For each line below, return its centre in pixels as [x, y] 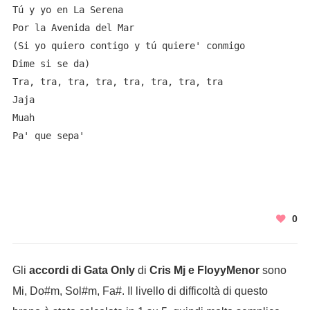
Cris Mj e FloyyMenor [204, 270]
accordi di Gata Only [82, 270]
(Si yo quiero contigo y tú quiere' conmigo [128, 46]
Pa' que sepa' [48, 136]
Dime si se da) [51, 64]
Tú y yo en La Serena [67, 10]
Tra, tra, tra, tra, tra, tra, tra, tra [117, 82]
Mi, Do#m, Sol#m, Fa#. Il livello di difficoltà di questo [140, 291]
